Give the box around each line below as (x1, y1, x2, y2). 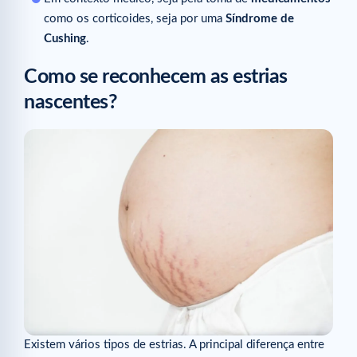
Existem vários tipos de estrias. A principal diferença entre (24, 339, 324, 351)
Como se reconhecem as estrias (24, 67, 288, 88)
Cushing (44, 33, 86, 45)
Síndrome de (226, 13, 294, 25)
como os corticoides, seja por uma (44, 13, 226, 25)
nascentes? (24, 92, 117, 113)
